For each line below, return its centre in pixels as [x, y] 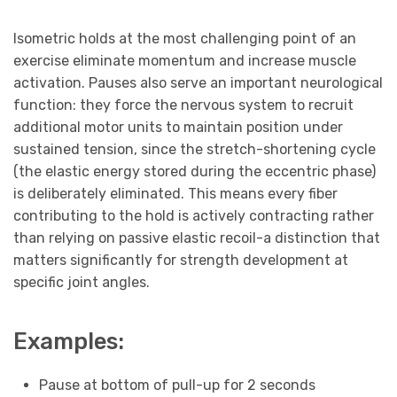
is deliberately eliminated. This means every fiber [175, 193]
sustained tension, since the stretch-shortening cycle [195, 149]
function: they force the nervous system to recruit [183, 105]
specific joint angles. [82, 282]
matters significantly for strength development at [181, 260]
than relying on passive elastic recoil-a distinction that [197, 237]
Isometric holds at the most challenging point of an [185, 38]
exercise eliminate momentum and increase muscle [185, 60]
